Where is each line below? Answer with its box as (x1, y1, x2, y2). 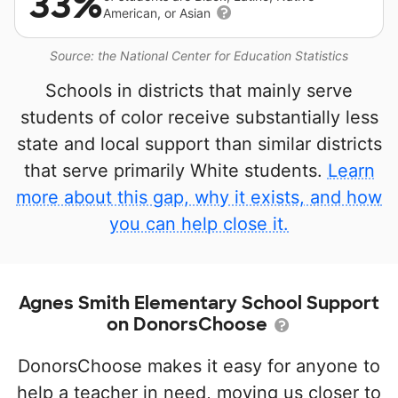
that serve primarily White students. (23, 160, 328, 181)
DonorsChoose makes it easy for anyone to (18, 355, 380, 377)
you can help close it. (109, 213, 289, 235)
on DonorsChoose (107, 313, 272, 336)
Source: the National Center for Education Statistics (50, 48, 348, 63)
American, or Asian (103, 5, 214, 20)
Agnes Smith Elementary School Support (19, 291, 379, 314)
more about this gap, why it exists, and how (16, 187, 382, 208)
